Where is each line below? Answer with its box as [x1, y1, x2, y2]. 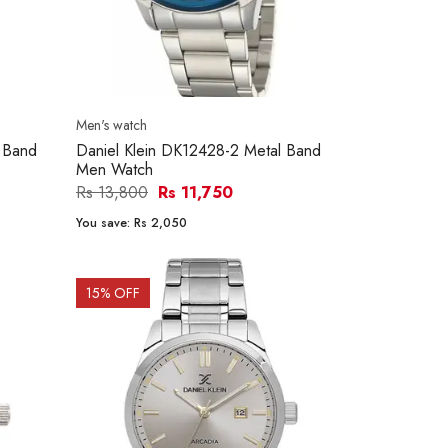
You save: [76, 214, 134, 233]
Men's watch [76, 115, 147, 136]
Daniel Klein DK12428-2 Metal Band [76, 139, 321, 163]
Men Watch [76, 158, 153, 182]
